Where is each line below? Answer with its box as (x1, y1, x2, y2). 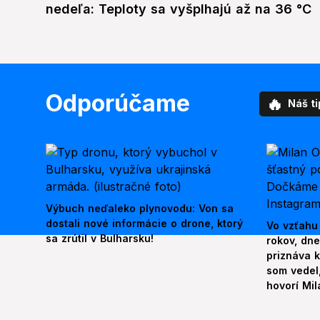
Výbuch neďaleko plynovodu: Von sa (46, 202, 234, 215)
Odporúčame (46, 89, 190, 118)
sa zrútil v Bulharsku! (46, 232, 154, 245)
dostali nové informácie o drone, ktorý (46, 217, 243, 230)
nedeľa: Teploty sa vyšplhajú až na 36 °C (46, 1, 311, 17)
